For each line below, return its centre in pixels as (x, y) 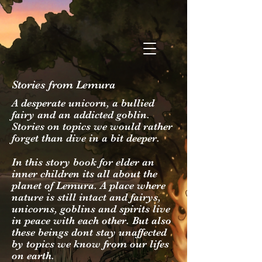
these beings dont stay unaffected (89, 232)
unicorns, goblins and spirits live (91, 209)
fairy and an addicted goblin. (81, 115)
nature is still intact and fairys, (86, 197)
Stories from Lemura (63, 85)
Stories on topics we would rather (92, 126)
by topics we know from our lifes (90, 244)
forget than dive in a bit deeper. (87, 138)
